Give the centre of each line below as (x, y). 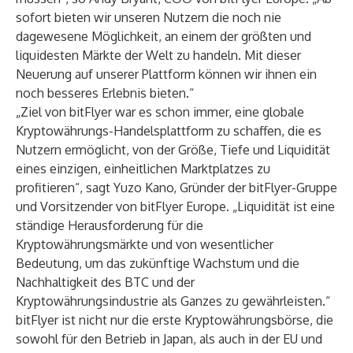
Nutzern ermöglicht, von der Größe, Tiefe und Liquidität (173, 150)
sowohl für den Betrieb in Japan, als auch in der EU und (169, 339)
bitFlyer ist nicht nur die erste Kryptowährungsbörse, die (175, 320)
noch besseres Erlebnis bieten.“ (105, 93)
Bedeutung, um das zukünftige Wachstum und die (158, 263)
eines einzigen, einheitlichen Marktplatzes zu (143, 169)
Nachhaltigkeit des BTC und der (105, 282)
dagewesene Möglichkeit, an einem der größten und (163, 36)
